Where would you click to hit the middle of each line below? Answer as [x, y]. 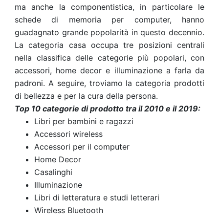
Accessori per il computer [82, 147]
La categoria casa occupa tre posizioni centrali [109, 45]
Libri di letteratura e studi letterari [97, 197]
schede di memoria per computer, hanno [109, 20]
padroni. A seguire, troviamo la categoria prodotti [109, 83]
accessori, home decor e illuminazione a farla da [109, 70]
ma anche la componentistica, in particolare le [109, 7]
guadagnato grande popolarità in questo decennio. [109, 32]
